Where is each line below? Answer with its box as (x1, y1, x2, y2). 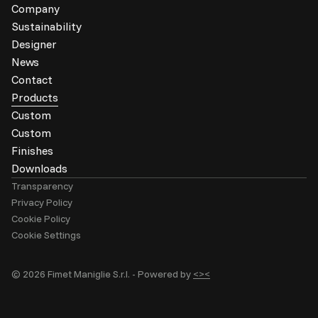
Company (11, 1, 60, 16)
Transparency (11, 180, 73, 193)
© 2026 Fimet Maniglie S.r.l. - (11, 268, 138, 281)
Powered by (138, 268, 193, 281)
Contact (11, 72, 53, 87)
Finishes (11, 143, 53, 158)
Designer (11, 37, 57, 52)
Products (11, 90, 58, 105)
